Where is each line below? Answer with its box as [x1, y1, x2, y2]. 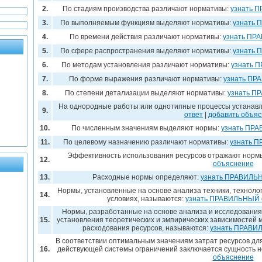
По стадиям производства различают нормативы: [62, 5, 230, 13]
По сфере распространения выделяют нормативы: [60, 47, 233, 55]
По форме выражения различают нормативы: [69, 75, 223, 83]
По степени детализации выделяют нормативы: [65, 89, 227, 97]
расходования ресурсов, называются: [82, 224, 210, 232]
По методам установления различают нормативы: [61, 61, 231, 69]
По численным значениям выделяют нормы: [71, 124, 221, 132]
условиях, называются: [107, 195, 185, 203]
